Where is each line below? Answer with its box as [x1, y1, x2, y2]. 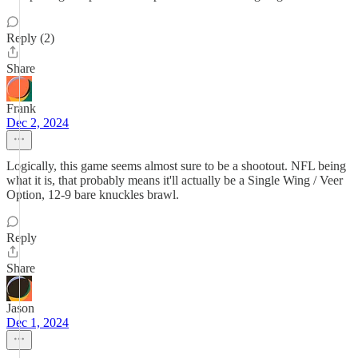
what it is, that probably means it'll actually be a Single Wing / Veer [6, 173, 343, 187]
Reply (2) [6, 31, 54, 45]
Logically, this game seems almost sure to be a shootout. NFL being [6, 159, 346, 173]
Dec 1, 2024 [6, 316, 69, 329]
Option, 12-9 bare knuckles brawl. [6, 188, 179, 201]
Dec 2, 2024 [6, 116, 69, 129]
